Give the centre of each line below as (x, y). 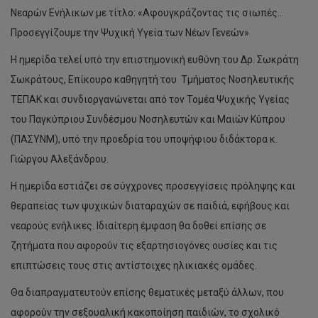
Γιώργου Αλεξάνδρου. (60, 159)
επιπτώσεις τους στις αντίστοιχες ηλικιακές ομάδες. (135, 265)
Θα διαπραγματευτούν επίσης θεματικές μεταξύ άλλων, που (147, 292)
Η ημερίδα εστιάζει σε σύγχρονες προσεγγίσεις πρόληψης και (153, 186)
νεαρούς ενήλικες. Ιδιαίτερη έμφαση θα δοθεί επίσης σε (138, 226)
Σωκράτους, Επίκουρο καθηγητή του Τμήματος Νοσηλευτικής (153, 79)
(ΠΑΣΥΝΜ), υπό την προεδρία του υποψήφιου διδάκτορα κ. (144, 139)
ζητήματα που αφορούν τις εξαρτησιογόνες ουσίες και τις (144, 246)
